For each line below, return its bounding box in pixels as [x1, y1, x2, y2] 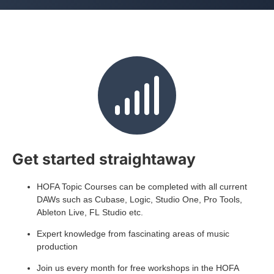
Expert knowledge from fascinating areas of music [37, 229, 229, 239]
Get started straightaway [12, 150, 196, 169]
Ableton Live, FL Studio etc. [37, 207, 143, 218]
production [37, 242, 78, 252]
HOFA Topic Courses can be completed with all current [37, 182, 247, 192]
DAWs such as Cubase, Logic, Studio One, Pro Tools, [37, 194, 242, 205]
